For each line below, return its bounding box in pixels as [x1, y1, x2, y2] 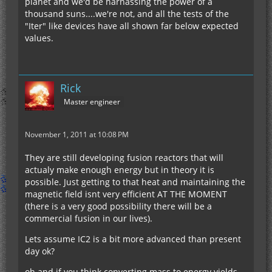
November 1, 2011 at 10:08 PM [25, 129, 129, 140]
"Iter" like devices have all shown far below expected [25, 19, 239, 32]
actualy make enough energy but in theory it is [25, 163, 214, 175]
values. [25, 32, 53, 44]
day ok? [25, 245, 55, 257]
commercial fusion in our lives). [25, 212, 152, 224]
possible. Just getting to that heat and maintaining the [25, 175, 245, 188]
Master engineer [64, 97, 120, 107]
